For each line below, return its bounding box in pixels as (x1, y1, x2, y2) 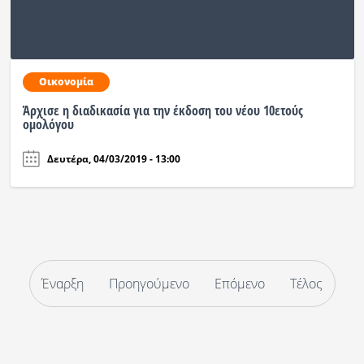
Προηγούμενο (109, 275, 189, 293)
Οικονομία (38, 74, 93, 89)
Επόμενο (214, 275, 265, 293)
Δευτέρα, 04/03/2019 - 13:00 (46, 151, 180, 166)
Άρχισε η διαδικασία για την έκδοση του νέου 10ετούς (22, 101, 303, 119)
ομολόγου (22, 115, 74, 133)
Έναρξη (41, 275, 84, 293)
